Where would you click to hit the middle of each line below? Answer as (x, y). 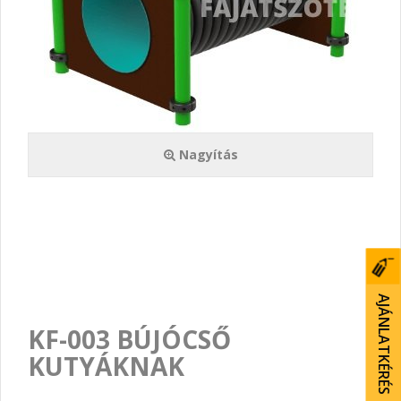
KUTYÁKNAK (106, 366)
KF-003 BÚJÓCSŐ (129, 339)
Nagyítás (206, 154)
